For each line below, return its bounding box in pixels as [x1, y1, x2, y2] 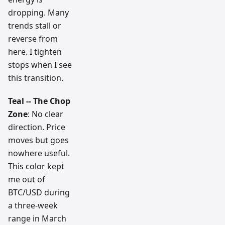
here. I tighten [8, 46, 62, 57]
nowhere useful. [8, 147, 70, 159]
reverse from [8, 33, 58, 44]
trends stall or [8, 20, 61, 31]
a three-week [8, 199, 58, 211]
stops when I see [8, 59, 72, 70]
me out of [8, 173, 45, 185]
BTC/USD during [8, 186, 70, 198]
